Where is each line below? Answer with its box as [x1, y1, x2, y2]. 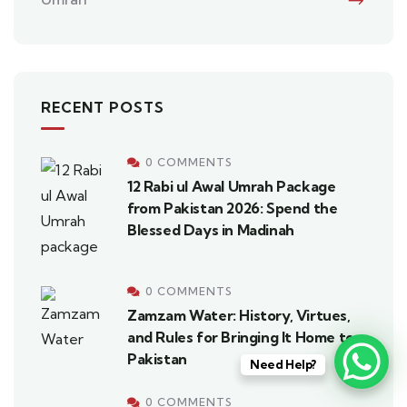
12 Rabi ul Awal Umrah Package [127, 177, 336, 196]
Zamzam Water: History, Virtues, [127, 306, 351, 325]
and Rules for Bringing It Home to [127, 328, 354, 347]
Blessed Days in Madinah [127, 221, 294, 240]
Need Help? [249, 357, 316, 372]
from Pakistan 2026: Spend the [127, 199, 338, 218]
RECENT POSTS [41, 98, 164, 117]
